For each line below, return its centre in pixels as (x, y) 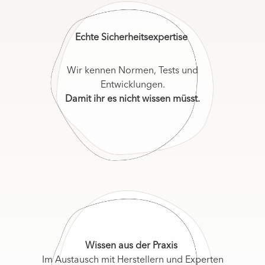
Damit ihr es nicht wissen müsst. (132, 99)
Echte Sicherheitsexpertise (132, 38)
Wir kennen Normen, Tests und (132, 71)
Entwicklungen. (132, 85)
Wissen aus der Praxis (132, 246)
